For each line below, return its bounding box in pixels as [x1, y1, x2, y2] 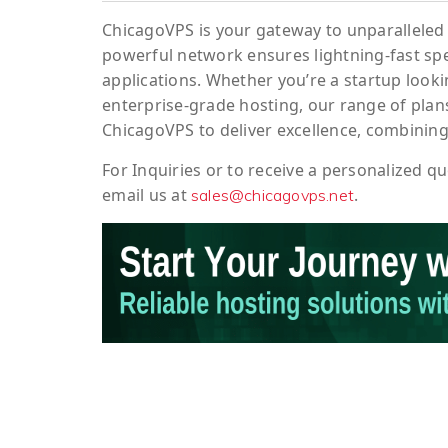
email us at [102, 184, 191, 207]
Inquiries [132, 159, 202, 182]
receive [248, 159, 304, 182]
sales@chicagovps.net [191, 185, 354, 206]
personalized [321, 159, 423, 182]
